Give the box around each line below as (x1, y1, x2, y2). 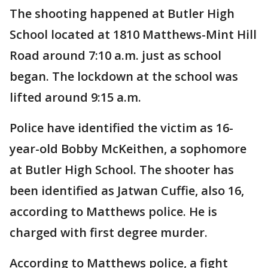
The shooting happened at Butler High (10, 5, 234, 22)
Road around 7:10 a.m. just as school (10, 47, 221, 63)
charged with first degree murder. (10, 224, 208, 240)
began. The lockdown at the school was (10, 68, 238, 84)
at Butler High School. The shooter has (10, 162, 234, 178)
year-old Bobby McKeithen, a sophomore (10, 141, 246, 157)
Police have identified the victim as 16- (10, 120, 233, 136)
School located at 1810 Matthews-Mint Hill (10, 26, 257, 42)
